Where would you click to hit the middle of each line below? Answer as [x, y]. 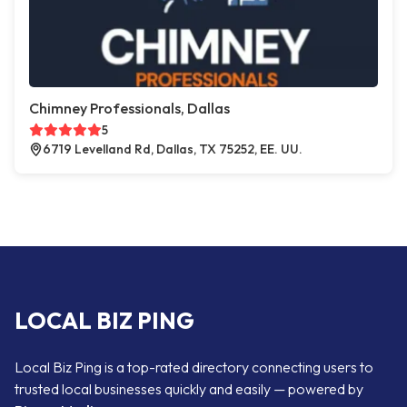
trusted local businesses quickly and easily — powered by [189, 389]
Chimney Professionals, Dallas [129, 108]
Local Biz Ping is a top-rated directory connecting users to [194, 367]
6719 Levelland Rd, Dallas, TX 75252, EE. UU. [173, 149]
